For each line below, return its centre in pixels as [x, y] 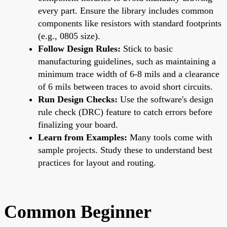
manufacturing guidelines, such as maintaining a [127, 61]
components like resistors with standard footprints [130, 23]
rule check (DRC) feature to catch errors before [125, 112]
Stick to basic [147, 48]
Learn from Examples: [83, 137]
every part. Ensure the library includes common [126, 10]
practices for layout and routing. [97, 162]
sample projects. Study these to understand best [125, 150]
